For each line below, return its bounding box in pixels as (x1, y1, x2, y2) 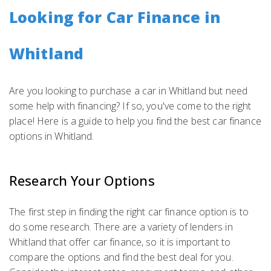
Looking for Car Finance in (9, 7, 221, 27)
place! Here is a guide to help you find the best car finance (9, 114, 261, 128)
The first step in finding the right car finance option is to (9, 205, 249, 218)
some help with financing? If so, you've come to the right (9, 99, 252, 113)
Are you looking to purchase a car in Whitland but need (9, 84, 248, 97)
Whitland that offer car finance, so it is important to (9, 235, 231, 249)
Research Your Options (9, 171, 155, 189)
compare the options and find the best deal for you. (9, 250, 233, 264)
